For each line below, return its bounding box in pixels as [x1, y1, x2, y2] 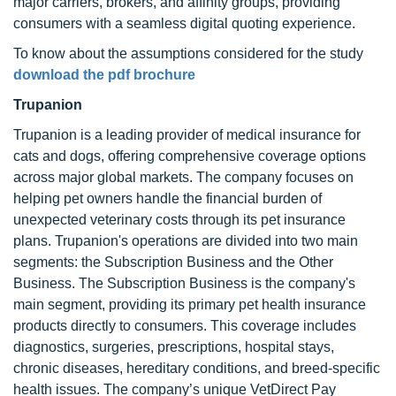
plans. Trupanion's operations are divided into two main [13, 233, 358, 248]
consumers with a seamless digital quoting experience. [13, 16, 355, 31]
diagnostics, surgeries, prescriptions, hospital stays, [13, 339, 334, 354]
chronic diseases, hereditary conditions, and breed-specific [13, 361, 380, 376]
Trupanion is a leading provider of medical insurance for [13, 127, 361, 142]
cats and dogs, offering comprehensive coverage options [13, 148, 366, 164]
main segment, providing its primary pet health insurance [13, 297, 366, 312]
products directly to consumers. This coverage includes [13, 318, 356, 333]
